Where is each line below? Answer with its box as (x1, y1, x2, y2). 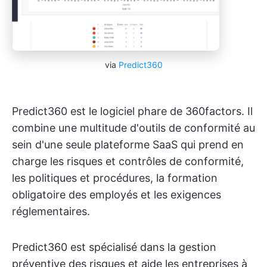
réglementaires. (12, 205, 90, 218)
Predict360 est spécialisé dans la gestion (12, 241, 216, 254)
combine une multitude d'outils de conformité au (12, 122, 255, 135)
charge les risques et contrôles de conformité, (12, 155, 244, 168)
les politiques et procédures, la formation (12, 172, 218, 185)
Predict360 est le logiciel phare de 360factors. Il (12, 105, 253, 118)
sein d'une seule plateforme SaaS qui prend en (12, 138, 244, 151)
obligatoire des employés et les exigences (12, 188, 221, 201)
